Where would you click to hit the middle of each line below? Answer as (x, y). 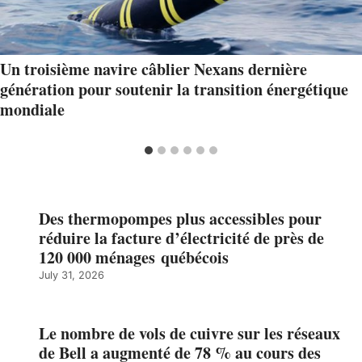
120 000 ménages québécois (134, 258)
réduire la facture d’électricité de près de (181, 238)
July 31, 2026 (72, 276)
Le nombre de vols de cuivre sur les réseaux (189, 334)
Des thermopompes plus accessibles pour (180, 219)
